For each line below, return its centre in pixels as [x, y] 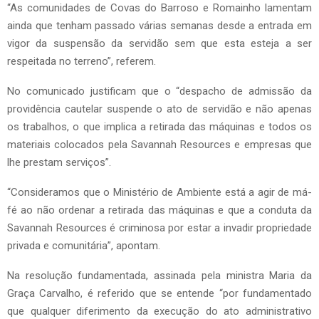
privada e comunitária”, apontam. [84, 246]
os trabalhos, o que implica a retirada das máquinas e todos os [159, 127]
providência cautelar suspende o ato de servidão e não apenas [159, 109]
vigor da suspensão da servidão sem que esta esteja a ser [159, 44]
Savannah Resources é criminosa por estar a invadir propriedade [159, 228]
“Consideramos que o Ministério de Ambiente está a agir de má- [159, 193]
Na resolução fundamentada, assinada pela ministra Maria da [159, 276]
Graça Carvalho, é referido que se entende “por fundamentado [159, 294]
